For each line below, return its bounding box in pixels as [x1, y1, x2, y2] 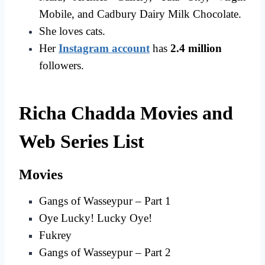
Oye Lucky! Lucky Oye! [39, 212, 152, 225]
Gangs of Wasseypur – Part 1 [39, 195, 171, 208]
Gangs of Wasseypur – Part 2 [39, 246, 171, 259]
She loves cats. [39, 25, 105, 38]
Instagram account [59, 42, 150, 55]
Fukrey [39, 229, 72, 242]
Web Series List [19, 131, 144, 153]
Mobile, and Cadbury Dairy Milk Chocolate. [39, 8, 241, 21]
